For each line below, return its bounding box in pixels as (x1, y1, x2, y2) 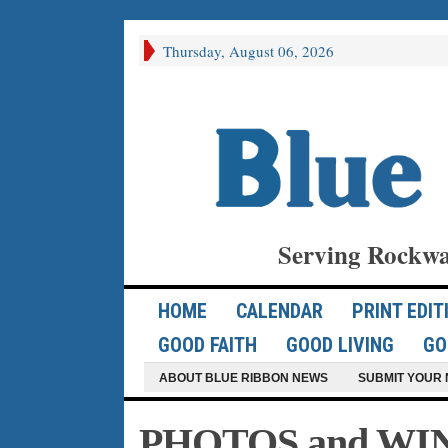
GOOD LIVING (285, 333, 394, 358)
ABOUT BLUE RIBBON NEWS (158, 371, 328, 386)
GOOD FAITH (157, 333, 257, 358)
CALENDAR (235, 299, 323, 324)
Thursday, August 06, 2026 (162, 41, 334, 61)
